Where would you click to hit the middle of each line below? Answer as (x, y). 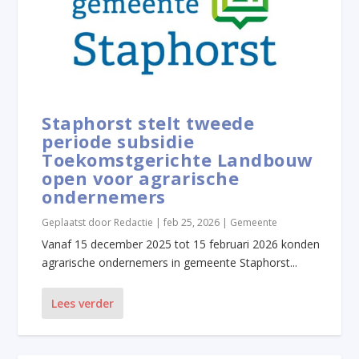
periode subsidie (118, 141)
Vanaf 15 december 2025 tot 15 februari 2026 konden (181, 244)
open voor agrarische (141, 177)
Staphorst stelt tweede (148, 122)
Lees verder (83, 303)
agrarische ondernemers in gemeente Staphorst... (170, 262)
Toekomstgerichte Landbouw (177, 159)
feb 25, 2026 (192, 222)
